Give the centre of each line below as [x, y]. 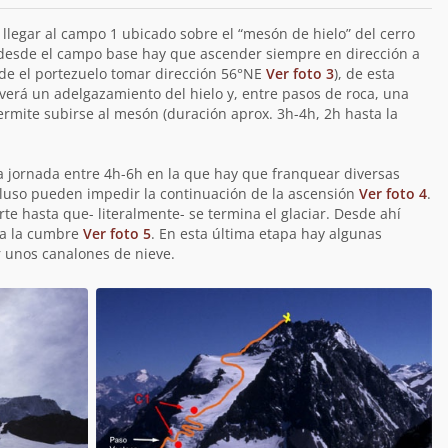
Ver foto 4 [392, 193]
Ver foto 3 [299, 73]
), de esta [364, 73]
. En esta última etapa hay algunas [266, 233]
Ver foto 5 [116, 233]
